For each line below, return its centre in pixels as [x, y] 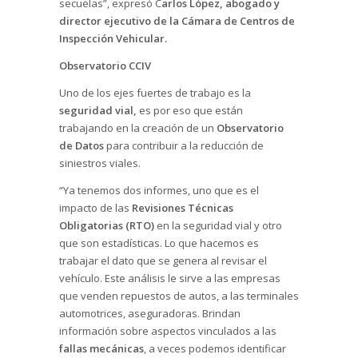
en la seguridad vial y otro [219, 225]
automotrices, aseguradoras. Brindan [150, 313]
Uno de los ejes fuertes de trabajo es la [155, 92]
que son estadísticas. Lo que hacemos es [159, 243]
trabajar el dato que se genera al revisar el [163, 260]
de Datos [82, 145]
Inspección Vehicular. [113, 38]
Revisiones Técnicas [183, 207]
